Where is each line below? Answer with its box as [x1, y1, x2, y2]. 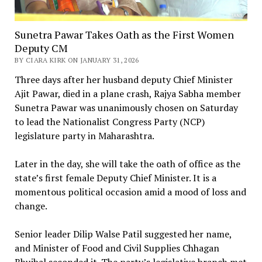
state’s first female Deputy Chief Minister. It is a [14, 171, 216, 184]
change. [14, 199, 47, 212]
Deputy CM [14, 40, 68, 55]
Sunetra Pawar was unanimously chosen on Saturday [14, 101, 238, 114]
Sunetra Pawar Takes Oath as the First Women [14, 27, 234, 42]
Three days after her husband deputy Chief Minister [14, 73, 233, 86]
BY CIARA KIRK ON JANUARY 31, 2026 [14, 55, 139, 64]
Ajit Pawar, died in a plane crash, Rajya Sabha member [14, 87, 241, 100]
